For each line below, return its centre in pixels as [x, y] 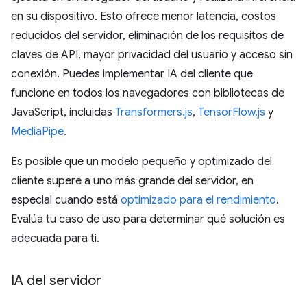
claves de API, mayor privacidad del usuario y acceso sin [152, 55]
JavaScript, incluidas [63, 112]
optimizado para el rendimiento [198, 200]
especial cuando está [66, 200]
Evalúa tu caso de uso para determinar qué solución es [148, 219]
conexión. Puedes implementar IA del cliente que [132, 74]
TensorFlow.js [232, 112]
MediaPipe [37, 132]
